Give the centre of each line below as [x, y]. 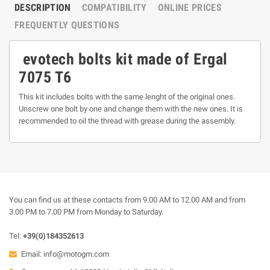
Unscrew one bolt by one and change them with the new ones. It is [131, 109]
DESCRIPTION [43, 8]
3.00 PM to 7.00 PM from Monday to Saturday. [86, 212]
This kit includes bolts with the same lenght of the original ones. [127, 97]
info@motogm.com [76, 254]
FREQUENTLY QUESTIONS [67, 25]
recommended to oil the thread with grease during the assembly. [127, 121]
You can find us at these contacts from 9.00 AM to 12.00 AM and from [127, 200]
